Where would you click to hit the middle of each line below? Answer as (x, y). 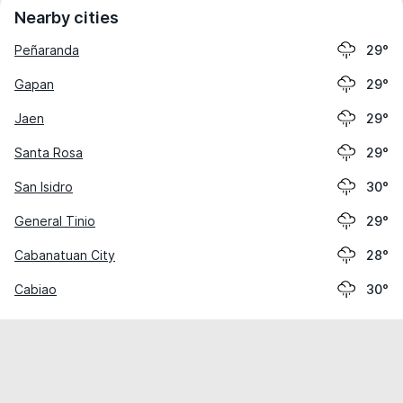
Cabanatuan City (65, 255)
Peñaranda (47, 50)
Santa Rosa (49, 152)
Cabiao (36, 289)
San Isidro (44, 187)
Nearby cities (67, 18)
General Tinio (55, 221)
